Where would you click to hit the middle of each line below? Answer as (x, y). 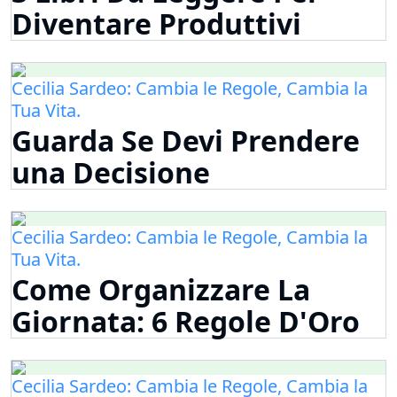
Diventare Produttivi (156, 24)
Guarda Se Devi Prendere (186, 141)
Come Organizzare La (161, 290)
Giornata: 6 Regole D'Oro (186, 322)
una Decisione (111, 173)
